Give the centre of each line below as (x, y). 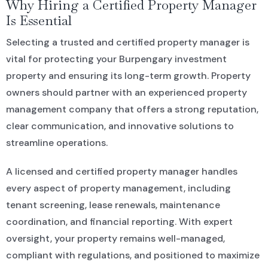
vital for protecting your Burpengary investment (116, 59)
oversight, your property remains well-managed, (115, 238)
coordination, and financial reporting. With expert (119, 221)
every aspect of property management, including (118, 188)
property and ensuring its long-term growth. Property (128, 75)
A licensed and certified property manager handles (121, 171)
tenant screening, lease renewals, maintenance (113, 205)
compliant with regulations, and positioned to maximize (133, 255)
